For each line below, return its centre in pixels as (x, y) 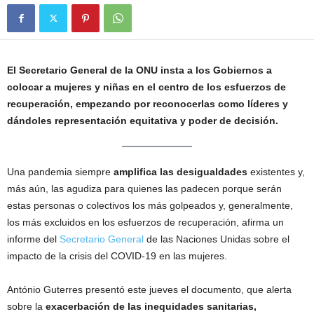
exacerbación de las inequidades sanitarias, (151, 307)
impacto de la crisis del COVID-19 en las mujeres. (117, 256)
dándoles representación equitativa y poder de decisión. (143, 121)
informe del (33, 239)
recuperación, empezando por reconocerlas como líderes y (148, 104)
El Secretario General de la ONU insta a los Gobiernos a (139, 70)
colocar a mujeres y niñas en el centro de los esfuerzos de (146, 87)
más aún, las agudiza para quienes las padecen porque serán (144, 189)
